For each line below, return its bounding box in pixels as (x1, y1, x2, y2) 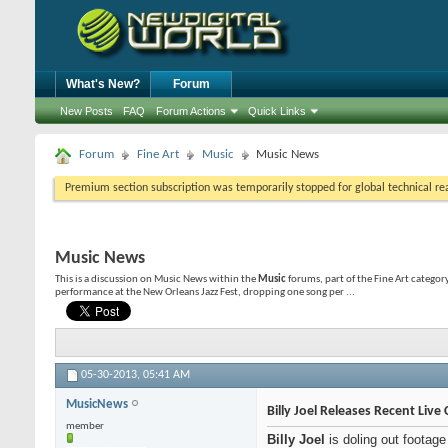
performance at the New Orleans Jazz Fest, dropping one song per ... (55, 287, 355, 298)
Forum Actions (156, 105, 226, 117)
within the (207, 274, 258, 285)
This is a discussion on (55, 274, 154, 285)
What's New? (66, 77, 140, 91)
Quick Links (248, 105, 306, 117)
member (66, 421, 104, 433)
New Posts (60, 105, 113, 117)
